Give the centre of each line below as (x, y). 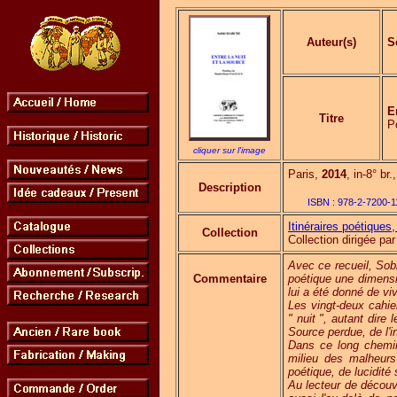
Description (230, 187)
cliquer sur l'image (230, 150)
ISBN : (323, 202)
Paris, (305, 174)
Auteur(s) (331, 42)
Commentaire (230, 279)
